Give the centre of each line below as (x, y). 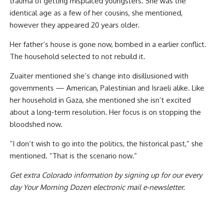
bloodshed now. (36, 124)
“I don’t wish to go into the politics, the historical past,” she (106, 143)
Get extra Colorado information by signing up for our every (106, 175)
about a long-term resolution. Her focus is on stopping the (105, 112)
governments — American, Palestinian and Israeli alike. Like (107, 88)
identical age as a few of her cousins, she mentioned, (96, 13)
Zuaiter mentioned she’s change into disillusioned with (99, 76)
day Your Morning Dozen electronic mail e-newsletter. (97, 187)
